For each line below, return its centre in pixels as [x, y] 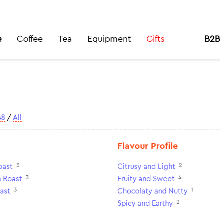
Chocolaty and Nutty [152, 191]
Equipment [109, 39]
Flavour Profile [148, 146]
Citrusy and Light [146, 167]
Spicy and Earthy [145, 204]
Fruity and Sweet [146, 179]
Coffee [29, 39]
